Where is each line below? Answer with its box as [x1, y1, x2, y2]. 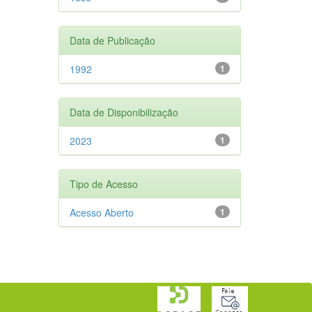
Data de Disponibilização [69, 104, 178, 119]
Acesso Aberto [69, 205, 134, 219]
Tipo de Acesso [69, 176, 138, 191]
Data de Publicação [69, 33, 155, 47]
